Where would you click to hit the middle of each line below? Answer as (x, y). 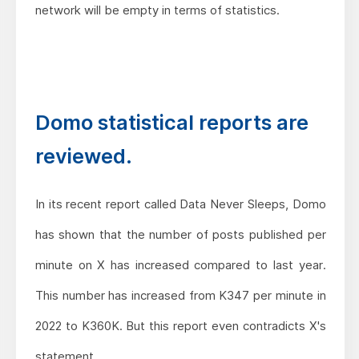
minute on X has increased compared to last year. (180, 264)
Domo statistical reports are (171, 122)
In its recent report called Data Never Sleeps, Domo (180, 204)
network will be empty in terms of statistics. (157, 10)
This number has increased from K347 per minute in (180, 295)
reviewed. (83, 155)
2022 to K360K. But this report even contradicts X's (180, 325)
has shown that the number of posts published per (180, 234)
